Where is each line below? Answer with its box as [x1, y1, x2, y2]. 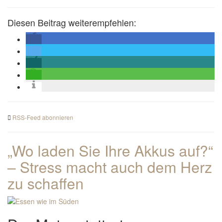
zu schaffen [7, 172, 84, 194]
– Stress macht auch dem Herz [7, 156, 212, 177]
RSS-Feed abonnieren [12, 113, 73, 121]
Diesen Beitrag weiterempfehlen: [7, 16, 136, 29]
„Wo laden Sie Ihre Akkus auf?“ [7, 140, 213, 161]
